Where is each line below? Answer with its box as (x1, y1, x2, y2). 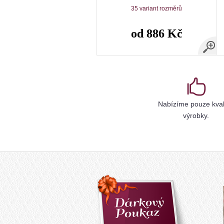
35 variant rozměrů (131, 5, 182, 12)
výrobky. (183, 111, 209, 119)
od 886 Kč (130, 27, 182, 40)
